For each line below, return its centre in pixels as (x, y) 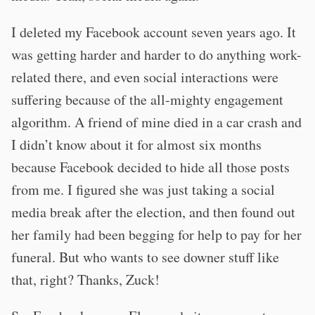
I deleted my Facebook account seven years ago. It (154, 32)
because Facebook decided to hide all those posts (150, 167)
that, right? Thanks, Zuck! (85, 279)
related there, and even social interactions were (145, 77)
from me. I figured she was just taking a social (143, 189)
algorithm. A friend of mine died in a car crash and (156, 122)
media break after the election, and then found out (153, 212)
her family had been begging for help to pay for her (156, 234)
